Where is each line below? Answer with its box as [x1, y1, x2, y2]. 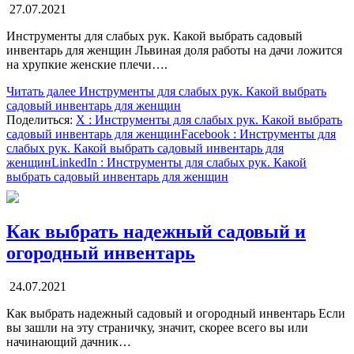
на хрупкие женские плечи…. [6, 57, 168, 71]
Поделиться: [6, 112, 76, 126]
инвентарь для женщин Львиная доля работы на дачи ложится [6, 43, 342, 57]
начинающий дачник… [6, 335, 131, 349]
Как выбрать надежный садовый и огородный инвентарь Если [6, 307, 345, 321]
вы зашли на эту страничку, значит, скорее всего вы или [6, 321, 308, 335]
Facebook [181, 126, 230, 141]
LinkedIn [51, 155, 97, 169]
